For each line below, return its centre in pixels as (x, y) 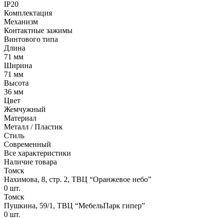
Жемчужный (25, 109)
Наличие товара (30, 162)
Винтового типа (31, 39)
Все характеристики (37, 153)
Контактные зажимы (38, 30)
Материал (20, 118)
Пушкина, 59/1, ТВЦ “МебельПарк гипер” (74, 205)
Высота (16, 83)
